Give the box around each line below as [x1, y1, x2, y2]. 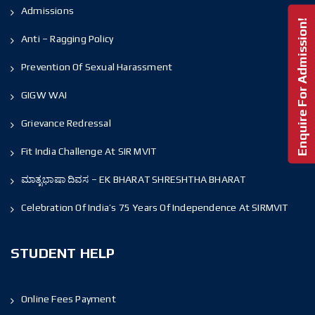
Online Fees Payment [21, 292, 116, 304]
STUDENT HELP [11, 244, 115, 261]
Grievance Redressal [21, 117, 111, 129]
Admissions [21, 4, 74, 16]
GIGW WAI [21, 89, 67, 101]
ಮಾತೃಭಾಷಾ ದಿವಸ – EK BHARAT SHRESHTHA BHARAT [21, 173, 246, 185]
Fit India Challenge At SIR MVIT [21, 145, 157, 157]
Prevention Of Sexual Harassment [21, 60, 173, 72]
